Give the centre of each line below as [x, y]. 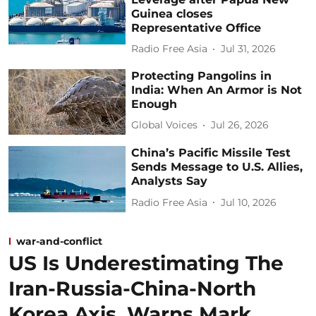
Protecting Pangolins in [202, 75]
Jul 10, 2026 [249, 202]
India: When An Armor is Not [217, 90]
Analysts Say [170, 181]
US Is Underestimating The [146, 263]
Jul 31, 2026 [249, 49]
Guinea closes [172, 13]
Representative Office [196, 28]
